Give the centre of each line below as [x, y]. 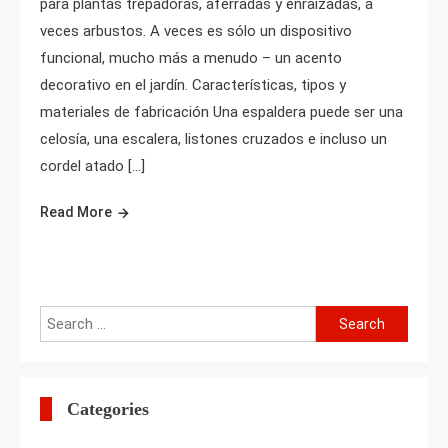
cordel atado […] [92, 166]
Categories [108, 409]
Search [338, 318]
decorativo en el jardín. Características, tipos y [193, 85]
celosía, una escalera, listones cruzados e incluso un [213, 139]
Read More [76, 212]
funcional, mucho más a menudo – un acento [191, 58]
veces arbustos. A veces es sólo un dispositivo [196, 31]
